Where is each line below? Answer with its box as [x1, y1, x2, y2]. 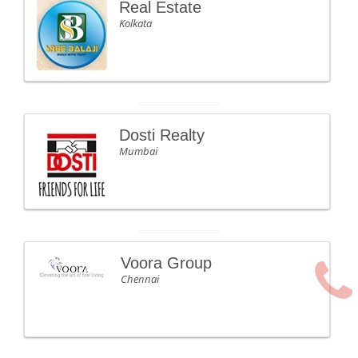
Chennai [121, 272, 159, 286]
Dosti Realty [119, 126, 205, 144]
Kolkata [119, 16, 152, 30]
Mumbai [119, 144, 157, 158]
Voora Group [121, 254, 212, 272]
